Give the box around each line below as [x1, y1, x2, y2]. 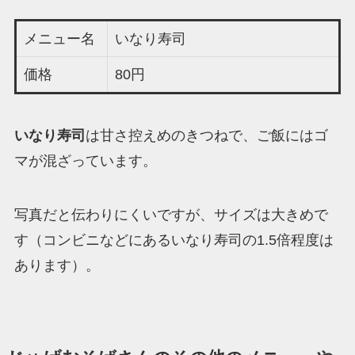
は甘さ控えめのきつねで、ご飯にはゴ [85, 127, 328, 143]
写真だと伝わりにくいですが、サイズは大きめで [13, 206, 328, 223]
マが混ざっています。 [13, 152, 157, 169]
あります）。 [13, 257, 100, 273]
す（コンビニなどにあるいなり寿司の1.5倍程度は [13, 231, 334, 248]
